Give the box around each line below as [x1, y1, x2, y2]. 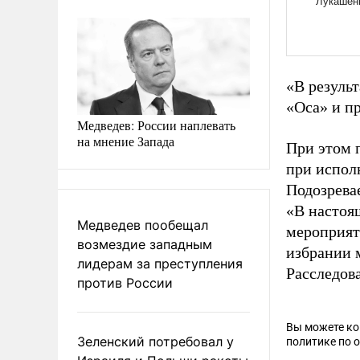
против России [77, 274, 173, 291]
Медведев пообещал [77, 216, 208, 233]
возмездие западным [77, 235, 212, 252]
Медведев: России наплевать [77, 116, 235, 133]
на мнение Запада [77, 132, 174, 149]
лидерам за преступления [77, 255, 243, 272]
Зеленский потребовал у [77, 333, 234, 350]
